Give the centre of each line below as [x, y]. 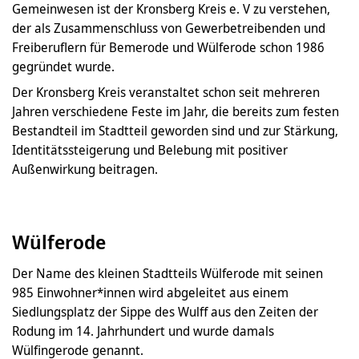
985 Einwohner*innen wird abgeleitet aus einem [150, 293]
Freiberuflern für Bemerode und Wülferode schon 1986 [168, 48]
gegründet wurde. [63, 67]
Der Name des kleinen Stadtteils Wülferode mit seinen [167, 274]
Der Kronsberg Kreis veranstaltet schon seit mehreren [166, 93]
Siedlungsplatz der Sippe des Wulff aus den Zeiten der [165, 312]
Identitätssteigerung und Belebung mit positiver [150, 150]
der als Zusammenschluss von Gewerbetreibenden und [169, 28]
